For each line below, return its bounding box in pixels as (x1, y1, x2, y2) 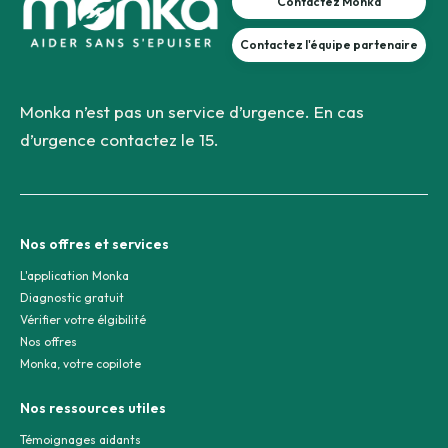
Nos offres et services (20, 234, 169, 253)
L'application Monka (20, 267, 129, 283)
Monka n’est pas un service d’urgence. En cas (20, 100, 364, 122)
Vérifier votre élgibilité (20, 311, 146, 327)
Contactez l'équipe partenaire (240, 37, 418, 53)
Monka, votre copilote (20, 355, 141, 371)
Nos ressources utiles (20, 398, 166, 417)
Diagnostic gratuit (20, 289, 124, 305)
